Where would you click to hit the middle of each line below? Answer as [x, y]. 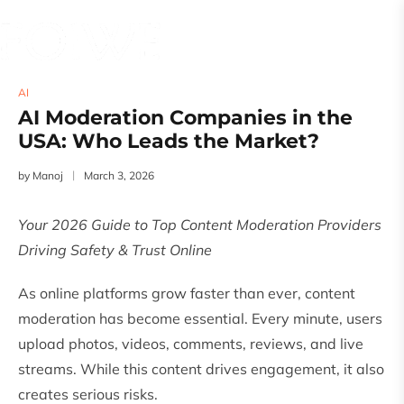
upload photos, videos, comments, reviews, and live [191, 344]
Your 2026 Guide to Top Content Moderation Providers [200, 225]
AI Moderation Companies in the [185, 118]
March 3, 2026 [119, 176]
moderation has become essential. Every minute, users [200, 319]
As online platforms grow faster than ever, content [187, 294]
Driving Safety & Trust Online [115, 250]
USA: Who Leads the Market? [169, 142]
